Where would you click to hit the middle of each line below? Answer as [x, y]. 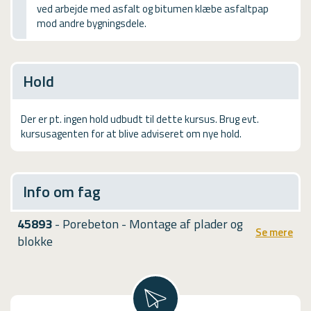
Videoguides [43, 38]
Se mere [274, 232]
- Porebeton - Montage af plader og [148, 224]
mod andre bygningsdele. [92, 23]
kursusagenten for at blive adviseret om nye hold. [131, 133]
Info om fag [62, 191]
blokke [35, 241]
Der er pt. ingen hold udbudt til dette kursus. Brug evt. [140, 119]
